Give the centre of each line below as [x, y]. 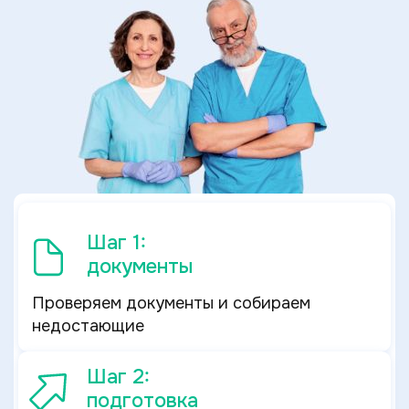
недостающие [88, 326]
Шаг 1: [116, 243]
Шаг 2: [118, 377]
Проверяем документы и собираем [171, 303]
